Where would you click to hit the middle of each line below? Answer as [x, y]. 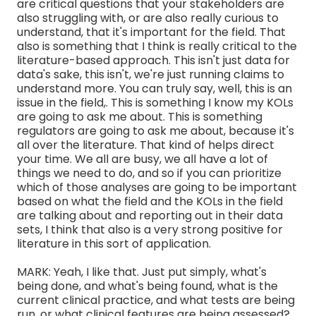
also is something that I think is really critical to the [157, 46]
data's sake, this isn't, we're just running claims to [151, 74]
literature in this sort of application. [114, 243]
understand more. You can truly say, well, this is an [154, 88]
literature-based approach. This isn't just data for [153, 60]
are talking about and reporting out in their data [150, 215]
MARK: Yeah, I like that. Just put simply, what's [142, 272]
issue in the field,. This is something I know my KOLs [155, 102]
